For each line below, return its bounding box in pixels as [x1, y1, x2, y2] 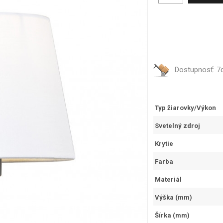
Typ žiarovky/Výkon [155, 104, 216, 111]
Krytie [155, 140, 173, 147]
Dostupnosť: [175, 65, 217, 74]
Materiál [155, 176, 182, 183]
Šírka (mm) [155, 212, 190, 219]
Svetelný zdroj [155, 122, 200, 129]
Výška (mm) [155, 194, 192, 201]
